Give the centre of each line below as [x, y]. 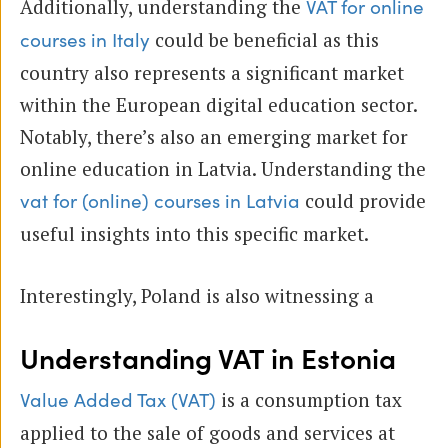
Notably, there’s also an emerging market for [214, 136]
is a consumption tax [309, 399]
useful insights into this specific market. [194, 233]
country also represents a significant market [212, 72]
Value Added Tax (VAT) [118, 400]
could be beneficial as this [264, 39]
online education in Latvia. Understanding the [223, 168]
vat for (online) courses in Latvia [160, 201]
